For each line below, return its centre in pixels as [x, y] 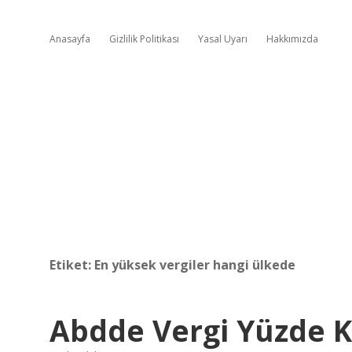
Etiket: [72, 265]
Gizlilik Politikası [144, 39]
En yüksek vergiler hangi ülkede [195, 265]
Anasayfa [70, 39]
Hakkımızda [292, 39]
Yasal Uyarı [223, 39]
